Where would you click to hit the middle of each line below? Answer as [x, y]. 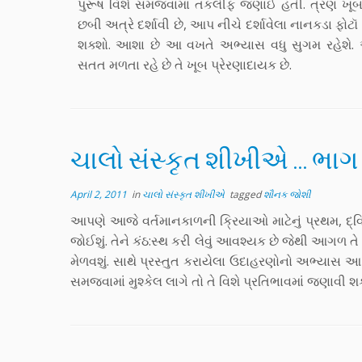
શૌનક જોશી [287, 194]
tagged [245, 194]
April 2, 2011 [99, 194]
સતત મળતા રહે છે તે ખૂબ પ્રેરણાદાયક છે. [184, 65]
